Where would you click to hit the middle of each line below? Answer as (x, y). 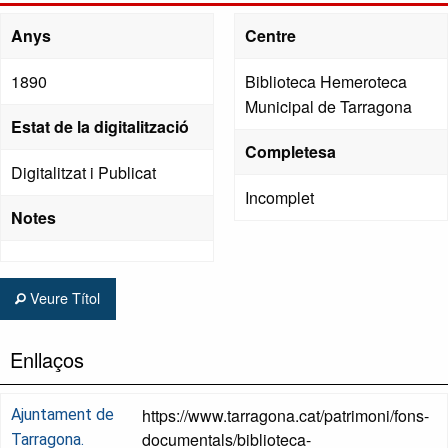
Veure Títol (63, 298)
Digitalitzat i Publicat (83, 173)
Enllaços (47, 359)
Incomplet (279, 198)
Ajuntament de (62, 414)
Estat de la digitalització (100, 127)
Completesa (290, 152)
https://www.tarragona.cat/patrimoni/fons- (285, 415)
